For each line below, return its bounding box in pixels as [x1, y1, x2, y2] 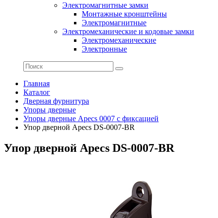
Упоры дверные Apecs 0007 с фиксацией [23, 114, 159, 123]
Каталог [23, 88, 50, 96]
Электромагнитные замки [62, 1, 148, 9]
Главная [23, 79, 50, 88]
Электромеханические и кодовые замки [62, 27, 194, 36]
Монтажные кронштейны [82, 10, 167, 18]
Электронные [82, 45, 127, 53]
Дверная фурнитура [23, 97, 89, 105]
